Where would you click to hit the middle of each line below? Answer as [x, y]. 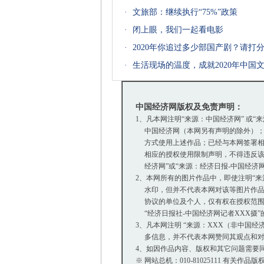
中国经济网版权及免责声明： [189, 107]
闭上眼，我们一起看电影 [178, 30]
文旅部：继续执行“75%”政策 [185, 12]
